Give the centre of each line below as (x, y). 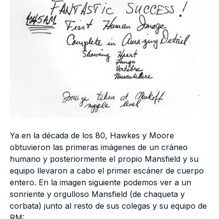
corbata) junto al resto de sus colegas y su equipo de (108, 206)
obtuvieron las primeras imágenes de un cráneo (99, 147)
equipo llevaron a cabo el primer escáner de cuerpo (107, 170)
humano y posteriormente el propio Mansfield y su (104, 159)
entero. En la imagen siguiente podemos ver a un (100, 182)
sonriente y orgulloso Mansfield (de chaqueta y (97, 194)
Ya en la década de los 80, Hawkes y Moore (92, 135)
